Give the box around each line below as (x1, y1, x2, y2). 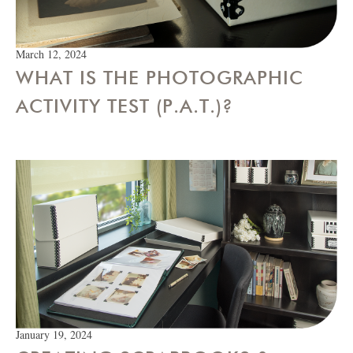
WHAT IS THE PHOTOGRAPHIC (16, 66, 303, 90)
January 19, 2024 (16, 327, 92, 343)
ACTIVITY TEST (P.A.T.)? (16, 95, 233, 118)
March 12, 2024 (16, 46, 87, 62)
